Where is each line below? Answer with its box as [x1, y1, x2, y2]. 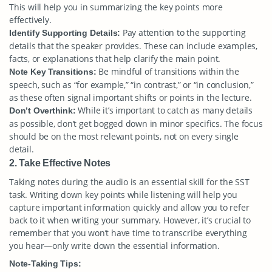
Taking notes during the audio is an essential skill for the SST [9, 176, 250, 188]
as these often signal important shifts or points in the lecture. [9, 92, 252, 103]
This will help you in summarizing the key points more [9, 1, 223, 13]
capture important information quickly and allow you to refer [9, 202, 250, 213]
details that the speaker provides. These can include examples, [9, 40, 257, 52]
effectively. [9, 14, 52, 25]
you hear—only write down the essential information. [9, 240, 220, 251]
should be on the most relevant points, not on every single [9, 131, 239, 142]
